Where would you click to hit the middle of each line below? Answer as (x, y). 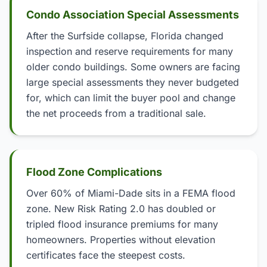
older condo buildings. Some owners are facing (133, 67)
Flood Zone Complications (94, 172)
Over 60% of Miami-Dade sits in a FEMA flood (131, 193)
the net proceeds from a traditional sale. (116, 113)
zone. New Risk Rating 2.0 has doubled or (121, 209)
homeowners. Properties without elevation (121, 240)
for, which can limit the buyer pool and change (131, 98)
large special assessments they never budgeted (133, 82)
